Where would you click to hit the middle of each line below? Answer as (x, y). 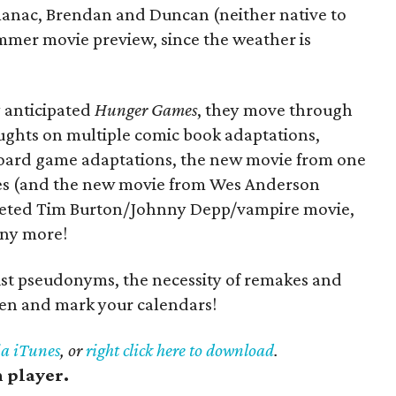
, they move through (275, 110)
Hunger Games (146, 110)
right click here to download (180, 350)
